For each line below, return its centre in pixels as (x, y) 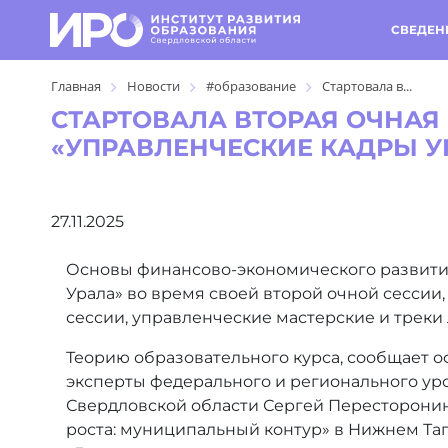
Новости (153, 86)
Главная (76, 86)
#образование (251, 86)
